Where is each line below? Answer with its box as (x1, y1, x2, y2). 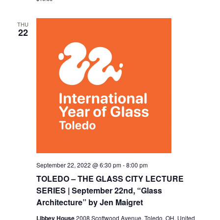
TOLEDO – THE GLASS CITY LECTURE (36, 173, 184, 185)
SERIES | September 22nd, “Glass (36, 185, 162, 196)
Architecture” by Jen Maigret (36, 196, 143, 208)
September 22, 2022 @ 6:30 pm (36, 161, 121, 169)
